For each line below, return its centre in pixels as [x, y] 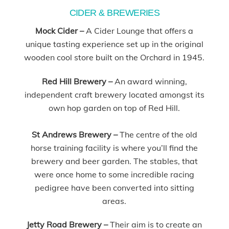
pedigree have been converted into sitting [114, 187]
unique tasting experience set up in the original [114, 44]
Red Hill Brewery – [77, 81]
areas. [114, 201]
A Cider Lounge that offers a [139, 30]
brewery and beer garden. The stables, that [114, 161]
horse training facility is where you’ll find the [114, 147]
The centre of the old [157, 134]
